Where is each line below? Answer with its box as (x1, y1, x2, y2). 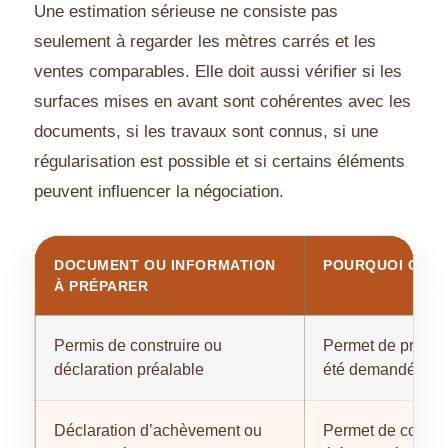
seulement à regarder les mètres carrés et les (34, 32, 376, 52)
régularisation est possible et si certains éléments (34, 152, 405, 172)
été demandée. (323, 361, 429, 379)
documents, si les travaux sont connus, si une (34, 122, 378, 142)
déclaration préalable (54, 361, 204, 379)
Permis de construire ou (54, 337, 222, 355)
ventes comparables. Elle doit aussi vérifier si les (34, 62, 402, 82)
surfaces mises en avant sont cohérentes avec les (34, 92, 411, 112)
